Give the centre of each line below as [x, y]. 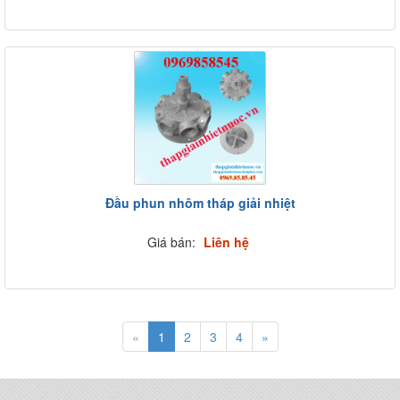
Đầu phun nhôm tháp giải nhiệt [200, 203]
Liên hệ [226, 242]
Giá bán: [173, 242]
